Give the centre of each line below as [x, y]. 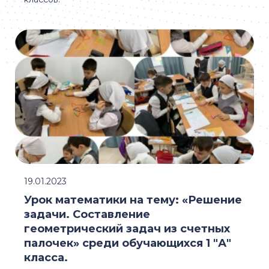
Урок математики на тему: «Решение [133, 200]
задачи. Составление [87, 214]
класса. [46, 258]
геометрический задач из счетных [127, 229]
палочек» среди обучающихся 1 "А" [128, 243]
